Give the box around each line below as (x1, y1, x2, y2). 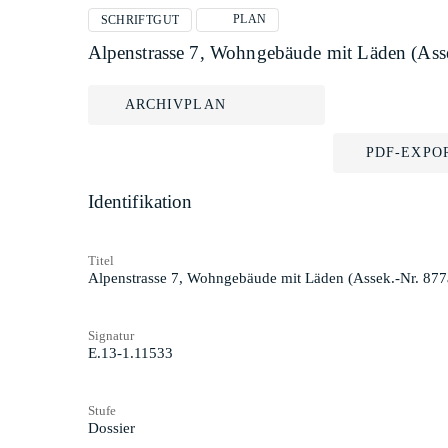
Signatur (87, 327, 134, 343)
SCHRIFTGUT (100, 13, 180, 27)
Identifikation (87, 191, 193, 212)
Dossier (87, 419, 135, 436)
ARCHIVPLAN (124, 97, 226, 112)
